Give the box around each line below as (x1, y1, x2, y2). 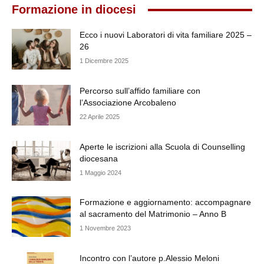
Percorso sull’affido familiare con (80, 85, 200, 95)
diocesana (80, 153, 118, 163)
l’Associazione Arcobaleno (80, 97, 176, 107)
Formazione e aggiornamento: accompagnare (80, 197, 251, 207)
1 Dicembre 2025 (80, 57, 128, 64)
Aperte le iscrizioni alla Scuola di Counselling (80, 141, 245, 151)
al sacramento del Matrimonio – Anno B (80, 209, 226, 219)
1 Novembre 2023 (80, 225, 131, 232)
